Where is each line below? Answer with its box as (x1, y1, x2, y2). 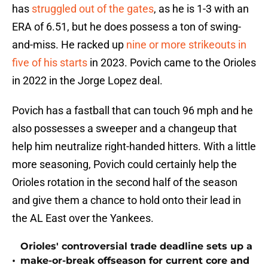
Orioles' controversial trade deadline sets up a (20, 240, 252, 252)
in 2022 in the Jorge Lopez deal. (12, 74, 163, 87)
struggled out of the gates (32, 2, 154, 16)
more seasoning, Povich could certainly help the (12, 158, 237, 171)
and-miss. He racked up (12, 38, 126, 51)
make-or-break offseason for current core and (20, 255, 249, 267)
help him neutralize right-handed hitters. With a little (12, 140, 256, 153)
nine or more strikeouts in (126, 38, 246, 51)
